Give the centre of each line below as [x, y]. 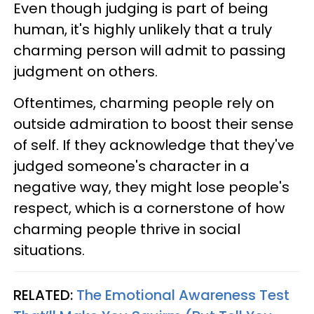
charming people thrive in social [127, 229]
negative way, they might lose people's [151, 187]
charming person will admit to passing [150, 50]
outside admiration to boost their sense [153, 124]
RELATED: [45, 295]
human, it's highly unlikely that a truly [143, 29]
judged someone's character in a [131, 166]
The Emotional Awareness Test [183, 295]
